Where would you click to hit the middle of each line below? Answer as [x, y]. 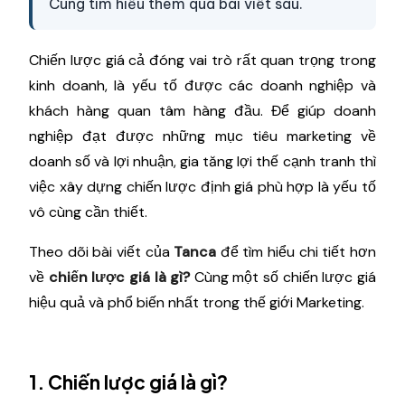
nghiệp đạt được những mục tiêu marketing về [202, 136]
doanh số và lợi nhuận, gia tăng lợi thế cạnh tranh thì [202, 161]
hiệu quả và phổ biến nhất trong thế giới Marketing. [198, 302]
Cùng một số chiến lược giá [285, 277]
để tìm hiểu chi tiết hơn [298, 252]
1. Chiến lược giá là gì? [128, 382]
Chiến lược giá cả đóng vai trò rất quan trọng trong [202, 60]
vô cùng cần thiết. [90, 212]
